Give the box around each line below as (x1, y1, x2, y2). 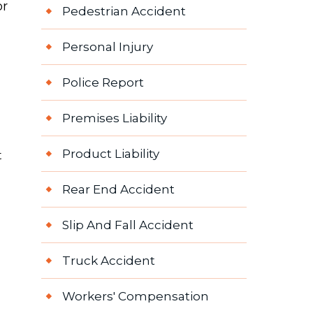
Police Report (61, 75, 144, 90)
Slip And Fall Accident (61, 218, 194, 233)
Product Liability (61, 147, 159, 161)
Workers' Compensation (61, 289, 209, 304)
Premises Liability (61, 111, 167, 126)
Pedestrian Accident (61, 4, 186, 19)
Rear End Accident (61, 182, 175, 197)
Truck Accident (61, 254, 155, 268)
